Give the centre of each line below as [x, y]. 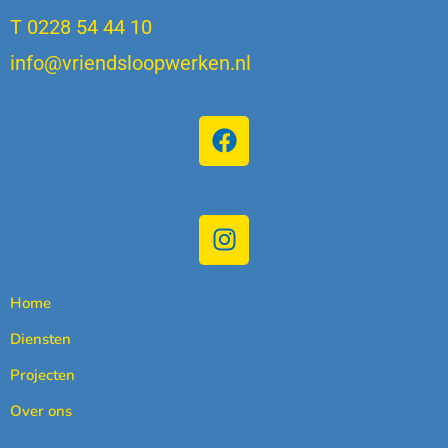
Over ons [41, 410]
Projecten [42, 374]
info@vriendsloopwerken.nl [130, 63]
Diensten [40, 338]
